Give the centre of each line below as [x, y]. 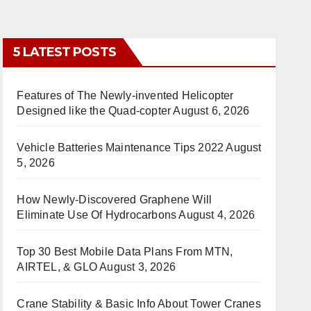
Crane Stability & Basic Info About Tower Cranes [139, 304]
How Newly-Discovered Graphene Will [115, 200]
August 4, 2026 [217, 215]
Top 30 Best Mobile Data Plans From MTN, [125, 252]
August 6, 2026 [211, 111]
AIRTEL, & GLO [57, 267]
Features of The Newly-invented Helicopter [125, 95]
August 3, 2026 [137, 267]
